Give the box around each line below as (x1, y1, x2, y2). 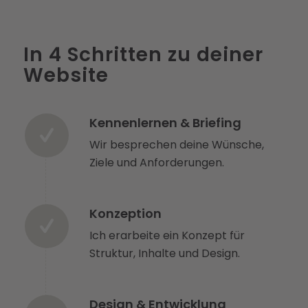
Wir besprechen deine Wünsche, (89, 136, 264, 153)
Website (23, 62, 109, 89)
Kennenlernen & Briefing (89, 114, 241, 131)
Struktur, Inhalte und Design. (89, 245, 240, 261)
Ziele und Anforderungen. (89, 154, 224, 170)
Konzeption (89, 205, 162, 223)
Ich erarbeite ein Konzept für (89, 227, 245, 243)
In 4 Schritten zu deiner (23, 41, 263, 68)
